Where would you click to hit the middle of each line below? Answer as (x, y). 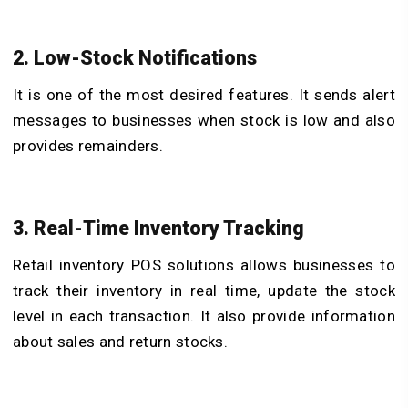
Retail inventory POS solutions (123, 265)
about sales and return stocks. (121, 341)
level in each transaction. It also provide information (204, 316)
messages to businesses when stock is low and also (204, 121)
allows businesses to (314, 265)
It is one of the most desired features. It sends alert (204, 95)
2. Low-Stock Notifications (135, 58)
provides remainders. (88, 146)
